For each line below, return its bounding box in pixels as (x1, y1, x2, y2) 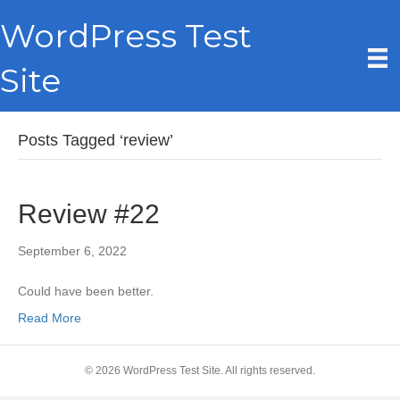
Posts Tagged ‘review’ (18, 131, 173, 149)
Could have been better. (18, 284, 154, 298)
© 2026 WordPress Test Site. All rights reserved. (85, 364, 315, 377)
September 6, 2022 (18, 244, 127, 258)
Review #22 (18, 199, 160, 229)
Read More (18, 311, 81, 325)
